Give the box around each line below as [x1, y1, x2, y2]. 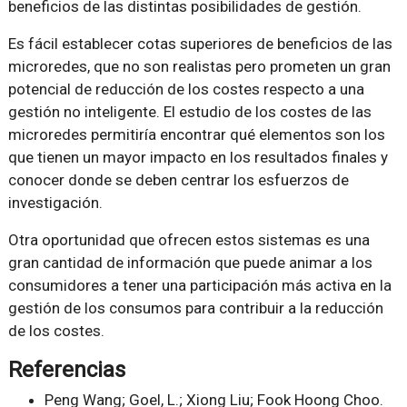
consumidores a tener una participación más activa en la [7, 276, 392, 295]
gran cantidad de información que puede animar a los [7, 253, 372, 273]
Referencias [7, 357, 125, 383]
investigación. [7, 194, 103, 213]
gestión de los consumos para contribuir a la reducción [7, 299, 383, 318]
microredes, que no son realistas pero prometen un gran [7, 57, 391, 76]
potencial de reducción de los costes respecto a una [7, 80, 364, 99]
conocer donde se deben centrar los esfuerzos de [7, 171, 349, 190]
